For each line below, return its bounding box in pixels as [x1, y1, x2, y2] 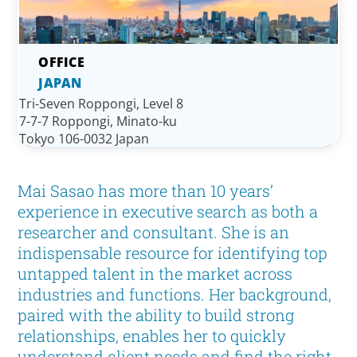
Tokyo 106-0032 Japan [19, 130, 150, 148]
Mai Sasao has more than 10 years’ [18, 180, 274, 202]
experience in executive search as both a [18, 201, 319, 222]
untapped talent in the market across [18, 263, 293, 284]
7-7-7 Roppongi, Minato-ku [19, 112, 178, 131]
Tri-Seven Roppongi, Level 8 [19, 95, 184, 113]
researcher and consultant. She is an [18, 222, 290, 243]
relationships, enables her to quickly [18, 325, 287, 347]
